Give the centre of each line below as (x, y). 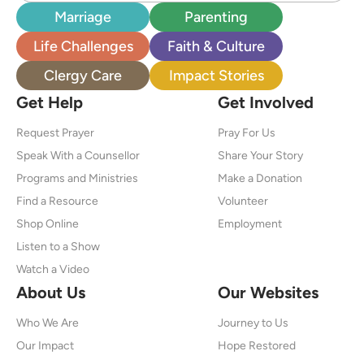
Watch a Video (53, 269)
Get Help (50, 102)
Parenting (216, 16)
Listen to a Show (58, 246)
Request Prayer (55, 132)
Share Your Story (260, 155)
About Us (51, 292)
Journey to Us (253, 322)
